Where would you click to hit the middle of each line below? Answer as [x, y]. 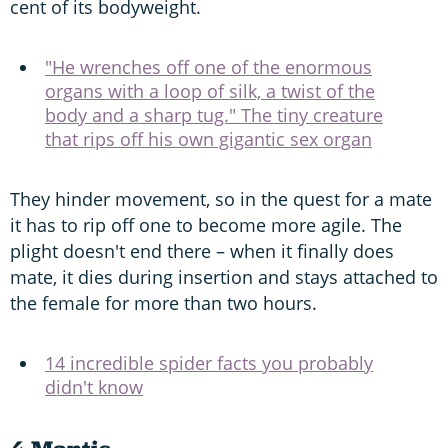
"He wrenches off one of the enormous [208, 66]
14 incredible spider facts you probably [209, 362]
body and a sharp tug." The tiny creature [214, 114]
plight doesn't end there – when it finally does [202, 250]
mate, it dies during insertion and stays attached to [224, 276]
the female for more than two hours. [163, 302]
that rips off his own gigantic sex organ [208, 138]
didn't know [94, 386]
